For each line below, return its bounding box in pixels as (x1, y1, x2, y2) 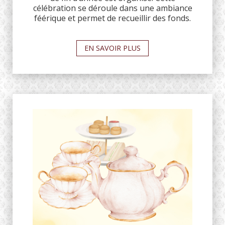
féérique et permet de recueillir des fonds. (34, 13, 191, 24)
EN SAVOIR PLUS (84, 43, 141, 53)
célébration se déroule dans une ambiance (33, 3, 192, 14)
